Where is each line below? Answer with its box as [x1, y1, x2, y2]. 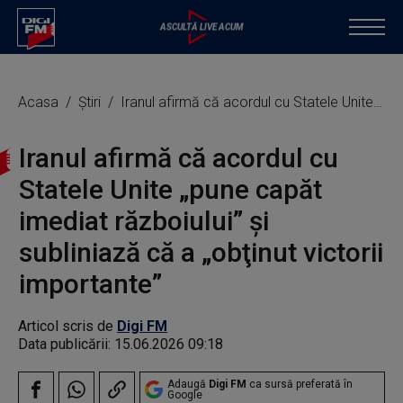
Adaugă [167, 378, 209, 390]
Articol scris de [18, 318, 117, 335]
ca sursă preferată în [246, 378, 353, 390]
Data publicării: [18, 336, 114, 353]
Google [167, 389, 202, 401]
